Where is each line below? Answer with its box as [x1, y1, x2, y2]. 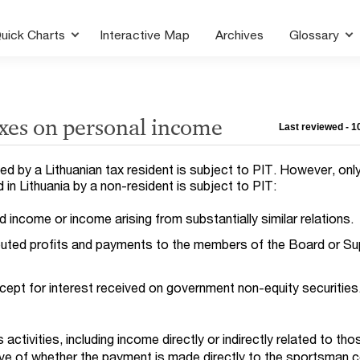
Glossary [289, 27, 343, 42]
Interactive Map [100, 27, 190, 42]
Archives [215, 27, 264, 42]
